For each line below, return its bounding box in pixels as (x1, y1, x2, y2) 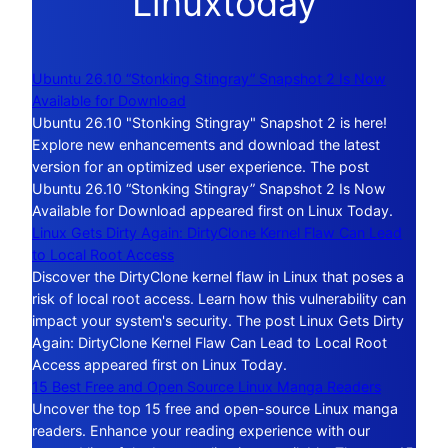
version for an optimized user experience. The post (32, 157, 369, 175)
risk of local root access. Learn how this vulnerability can (32, 289, 406, 307)
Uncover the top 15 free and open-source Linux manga (32, 399, 398, 417)
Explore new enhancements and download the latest (32, 135, 380, 153)
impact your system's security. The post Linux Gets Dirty (32, 311, 404, 329)
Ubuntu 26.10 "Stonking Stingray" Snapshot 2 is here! (32, 113, 387, 131)
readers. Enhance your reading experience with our (32, 421, 370, 439)
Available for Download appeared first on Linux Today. (32, 201, 393, 219)
